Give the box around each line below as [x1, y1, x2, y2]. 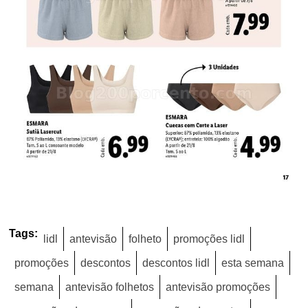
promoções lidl [173, 232, 245, 245]
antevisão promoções [166, 280, 271, 293]
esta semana [221, 256, 285, 269]
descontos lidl [142, 256, 210, 269]
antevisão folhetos [65, 280, 155, 293]
